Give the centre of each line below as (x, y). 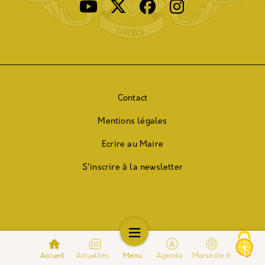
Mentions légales (132, 121)
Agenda (170, 256)
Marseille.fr (211, 256)
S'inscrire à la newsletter (132, 167)
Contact (132, 98)
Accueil (53, 256)
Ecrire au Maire (132, 144)
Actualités (93, 256)
